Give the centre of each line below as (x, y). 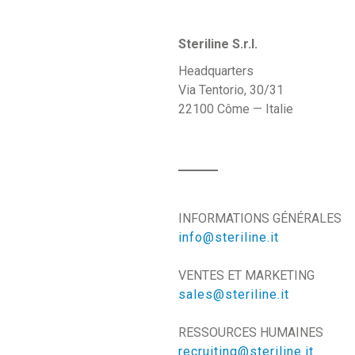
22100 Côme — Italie (235, 109)
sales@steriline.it (233, 294)
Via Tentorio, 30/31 (231, 90)
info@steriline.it (228, 237)
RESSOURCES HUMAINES (250, 332)
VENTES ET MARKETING (246, 275)
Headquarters (216, 71)
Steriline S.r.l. (218, 44)
